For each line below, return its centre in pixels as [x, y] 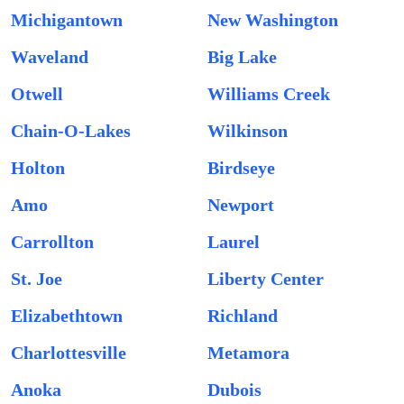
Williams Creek [269, 94]
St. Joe [37, 279]
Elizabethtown [67, 316]
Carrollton [52, 242]
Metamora [248, 353]
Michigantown [67, 20]
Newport [241, 205]
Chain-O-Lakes [71, 131]
